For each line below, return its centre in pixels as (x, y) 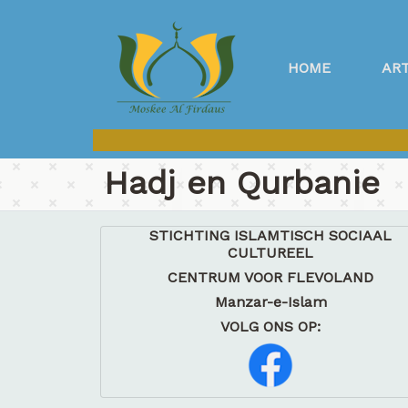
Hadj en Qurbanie (242, 183)
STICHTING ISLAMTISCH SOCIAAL (271, 235)
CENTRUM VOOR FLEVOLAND (271, 277)
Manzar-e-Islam (270, 302)
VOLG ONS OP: (271, 326)
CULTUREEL (271, 253)
